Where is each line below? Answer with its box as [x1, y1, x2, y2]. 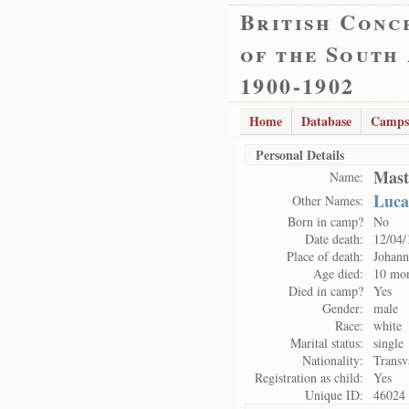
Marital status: [290, 334, 363, 351]
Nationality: [302, 351, 363, 369]
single [373, 334, 404, 351]
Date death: [305, 230, 363, 247]
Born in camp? [288, 213, 363, 230]
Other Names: [292, 192, 363, 209]
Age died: [313, 265, 363, 282]
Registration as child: [255, 369, 363, 386]
